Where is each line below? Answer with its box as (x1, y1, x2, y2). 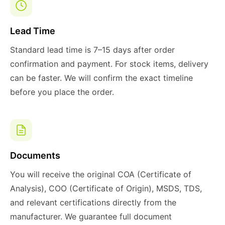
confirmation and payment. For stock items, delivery (10, 59, 208, 69)
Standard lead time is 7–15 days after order (10, 45, 175, 55)
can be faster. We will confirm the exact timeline (10, 73, 193, 83)
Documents (10, 150, 60, 161)
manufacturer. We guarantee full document (10, 211, 172, 221)
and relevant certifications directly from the (10, 197, 176, 207)
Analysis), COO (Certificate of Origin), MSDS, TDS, (10, 183, 202, 193)
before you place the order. (10, 87, 114, 97)
